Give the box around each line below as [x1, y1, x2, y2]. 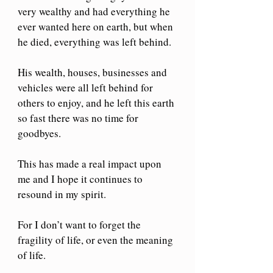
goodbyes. [18, 126, 61, 140]
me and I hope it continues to [18, 171, 145, 186]
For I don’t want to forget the [18, 217, 143, 232]
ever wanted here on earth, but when [18, 19, 175, 34]
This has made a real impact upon [18, 156, 164, 171]
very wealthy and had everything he [18, 4, 172, 18]
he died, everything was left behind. [18, 34, 174, 49]
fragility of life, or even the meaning [18, 232, 175, 247]
